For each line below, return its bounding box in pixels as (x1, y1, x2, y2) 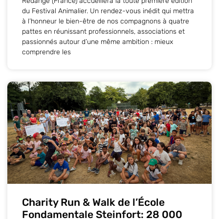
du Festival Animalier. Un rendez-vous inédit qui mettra (22, 6, 194, 15)
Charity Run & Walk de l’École (22, 196, 165, 208)
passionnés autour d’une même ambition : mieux (22, 37, 173, 46)
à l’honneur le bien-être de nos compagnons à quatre (22, 17, 189, 25)
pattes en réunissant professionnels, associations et (22, 27, 185, 36)
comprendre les (22, 47, 71, 56)
